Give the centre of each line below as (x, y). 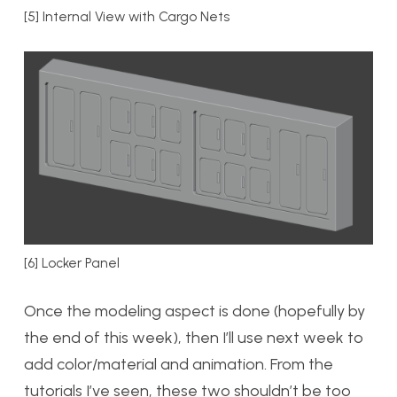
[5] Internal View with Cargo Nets (127, 17)
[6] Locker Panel (72, 262)
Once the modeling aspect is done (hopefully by (195, 311)
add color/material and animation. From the (179, 364)
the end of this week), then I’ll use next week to (194, 337)
